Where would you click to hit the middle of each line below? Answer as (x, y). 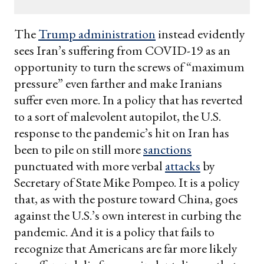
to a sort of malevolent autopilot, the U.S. (118, 116)
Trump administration (97, 34)
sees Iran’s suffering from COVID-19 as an (122, 50)
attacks (183, 166)
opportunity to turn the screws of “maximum (129, 67)
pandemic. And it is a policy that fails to (114, 232)
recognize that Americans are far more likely (126, 248)
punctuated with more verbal (90, 166)
